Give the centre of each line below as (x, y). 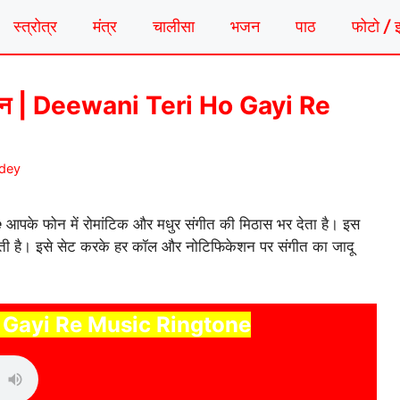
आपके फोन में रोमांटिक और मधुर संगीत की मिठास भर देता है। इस (181, 225)
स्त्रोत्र (35, 27)
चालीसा (174, 27)
